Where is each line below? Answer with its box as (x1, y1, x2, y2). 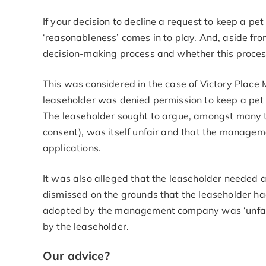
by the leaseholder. (43, 220, 129, 232)
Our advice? (43, 248, 110, 263)
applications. (43, 142, 102, 154)
